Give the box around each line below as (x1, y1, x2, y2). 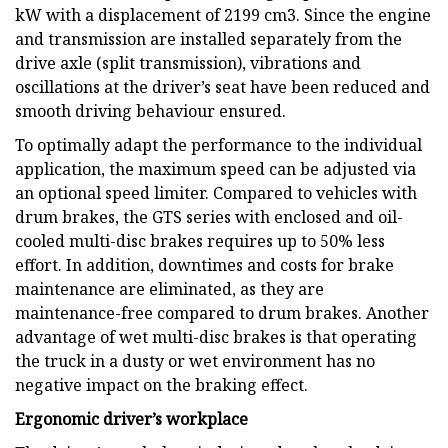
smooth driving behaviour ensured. (15, 99, 286, 122)
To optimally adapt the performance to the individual (15, 133, 422, 156)
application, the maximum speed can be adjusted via (15, 157, 416, 180)
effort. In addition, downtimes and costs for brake (15, 253, 394, 276)
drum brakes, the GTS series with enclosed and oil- (15, 205, 403, 228)
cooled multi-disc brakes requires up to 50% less (15, 229, 385, 252)
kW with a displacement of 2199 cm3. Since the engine (15, 3, 431, 26)
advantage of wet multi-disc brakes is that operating (15, 325, 417, 348)
